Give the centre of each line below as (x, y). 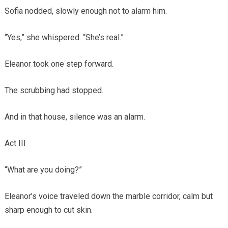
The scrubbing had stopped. (54, 90)
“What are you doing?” (43, 169)
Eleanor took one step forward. (59, 64)
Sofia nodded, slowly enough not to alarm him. (85, 11)
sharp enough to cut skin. (48, 210)
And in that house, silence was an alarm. (75, 117)
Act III (15, 143)
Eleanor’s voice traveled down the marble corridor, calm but (108, 196)
